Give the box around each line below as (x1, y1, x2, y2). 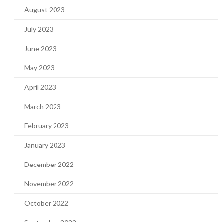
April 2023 (24, 83, 56, 91)
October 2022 (24, 199, 68, 207)
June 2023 (24, 44, 56, 53)
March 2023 (24, 102, 61, 111)
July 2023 (24, 25, 54, 33)
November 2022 (24, 179, 74, 188)
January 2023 (24, 141, 65, 149)
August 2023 (24, 5, 65, 14)
